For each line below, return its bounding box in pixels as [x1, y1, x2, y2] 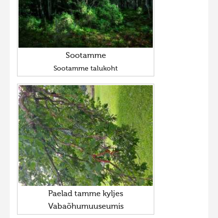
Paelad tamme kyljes [48, 190, 123, 198]
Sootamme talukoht [54, 65, 118, 73]
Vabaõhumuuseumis [48, 202, 124, 211]
